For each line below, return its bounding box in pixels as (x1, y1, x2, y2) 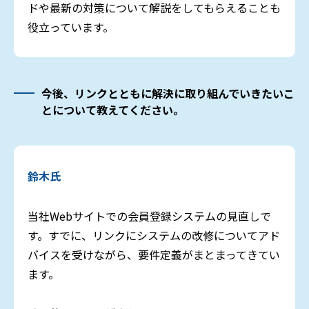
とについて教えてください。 (41, 101, 184, 119)
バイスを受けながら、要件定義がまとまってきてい (28, 246, 280, 263)
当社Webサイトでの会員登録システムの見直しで (28, 208, 271, 225)
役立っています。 (28, 19, 114, 36)
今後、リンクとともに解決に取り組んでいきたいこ (41, 85, 295, 102)
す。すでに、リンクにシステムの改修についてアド (28, 227, 280, 244)
